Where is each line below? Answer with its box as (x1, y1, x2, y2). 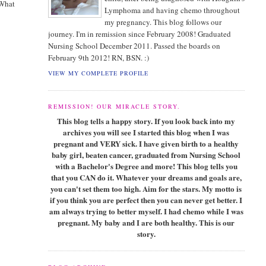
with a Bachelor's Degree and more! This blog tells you (55, 160, 237, 172)
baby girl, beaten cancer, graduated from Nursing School (52, 148, 241, 160)
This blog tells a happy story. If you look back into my (57, 115, 236, 126)
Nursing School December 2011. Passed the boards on (47, 40, 220, 51)
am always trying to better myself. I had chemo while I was (49, 205, 243, 217)
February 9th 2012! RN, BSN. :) (47, 52, 149, 63)
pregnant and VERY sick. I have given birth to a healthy (53, 137, 239, 149)
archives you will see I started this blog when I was (63, 126, 230, 138)
